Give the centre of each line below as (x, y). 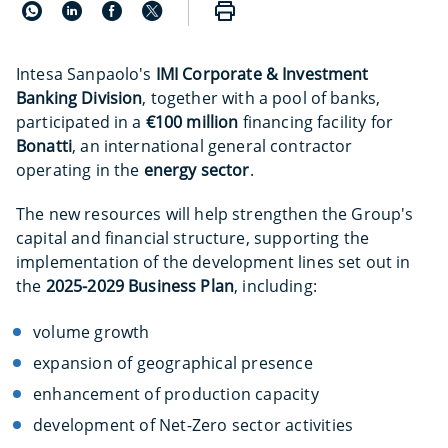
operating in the (80, 170)
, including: (275, 286)
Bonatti (44, 146)
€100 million (192, 122)
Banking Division (79, 98)
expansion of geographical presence (173, 363)
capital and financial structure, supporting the (193, 238)
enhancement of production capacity (176, 394)
